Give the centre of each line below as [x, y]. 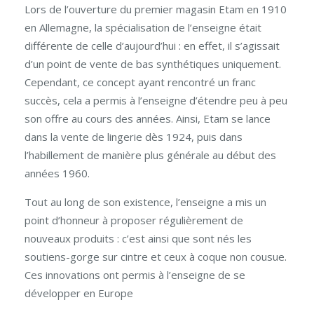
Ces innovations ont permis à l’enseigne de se [135, 275]
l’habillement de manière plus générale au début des [150, 155]
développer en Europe [79, 293]
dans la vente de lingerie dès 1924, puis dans [134, 137]
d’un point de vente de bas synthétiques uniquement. [153, 64]
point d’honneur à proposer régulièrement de [134, 220]
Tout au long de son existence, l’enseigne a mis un [145, 202]
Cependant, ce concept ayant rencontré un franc [140, 82]
